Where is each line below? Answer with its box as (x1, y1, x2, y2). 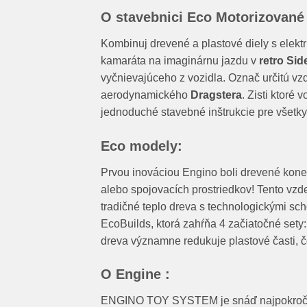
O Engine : (101, 267, 170, 282)
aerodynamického (101, 88, 191, 101)
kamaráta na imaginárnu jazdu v (101, 54, 259, 66)
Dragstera (191, 88, 242, 101)
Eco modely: (101, 138, 182, 153)
